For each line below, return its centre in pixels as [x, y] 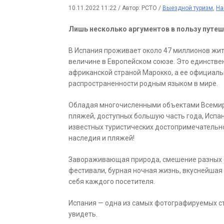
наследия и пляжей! [101, 138]
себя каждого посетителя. [112, 182]
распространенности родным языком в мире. [143, 84]
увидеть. [83, 214]
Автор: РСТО [140, 8]
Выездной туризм [188, 8]
